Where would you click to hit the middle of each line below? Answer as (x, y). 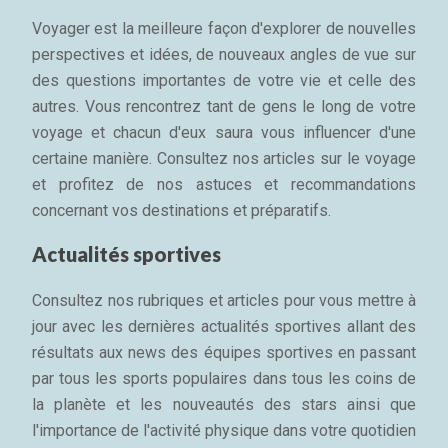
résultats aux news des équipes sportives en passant (224, 352)
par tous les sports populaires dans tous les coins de (224, 378)
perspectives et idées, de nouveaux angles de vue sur (224, 54)
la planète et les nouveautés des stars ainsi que (224, 404)
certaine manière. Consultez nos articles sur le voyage (224, 158)
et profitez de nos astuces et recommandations (224, 184)
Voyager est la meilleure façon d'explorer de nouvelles (224, 28)
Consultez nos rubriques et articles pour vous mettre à (224, 300)
